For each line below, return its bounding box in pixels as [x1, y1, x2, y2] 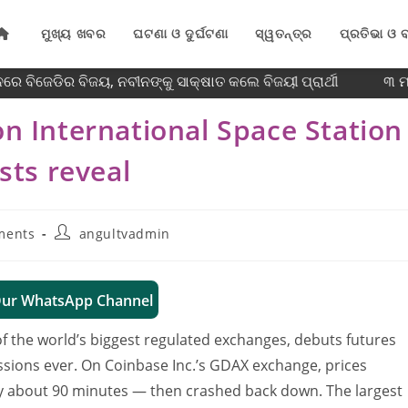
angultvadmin [78, 225, 170, 242]
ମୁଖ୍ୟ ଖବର [41, 25, 107, 42]
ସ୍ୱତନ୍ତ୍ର [255, 25, 312, 42]
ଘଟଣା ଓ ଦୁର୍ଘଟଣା [133, 25, 229, 42]
